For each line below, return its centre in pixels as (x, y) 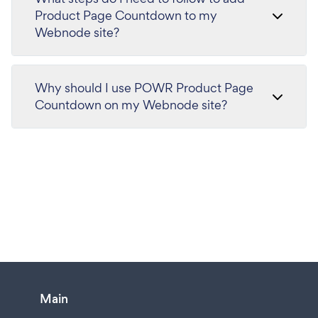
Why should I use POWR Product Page (144, 88)
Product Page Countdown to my (126, 16)
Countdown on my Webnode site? (131, 105)
